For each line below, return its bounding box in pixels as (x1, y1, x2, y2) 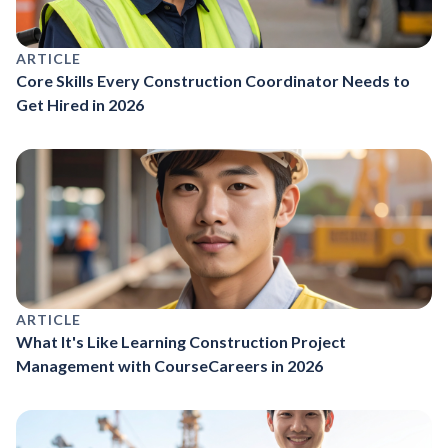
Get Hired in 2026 (16, 94, 144, 114)
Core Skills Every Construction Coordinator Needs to (16, 70, 410, 90)
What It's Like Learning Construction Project (16, 331, 346, 351)
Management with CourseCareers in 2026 (16, 355, 323, 375)
